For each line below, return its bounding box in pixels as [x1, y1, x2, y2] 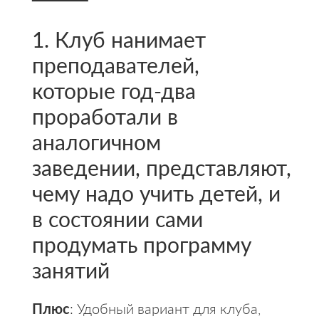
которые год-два [31, 75, 196, 105]
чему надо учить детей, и [31, 177, 281, 208]
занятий [31, 254, 110, 285]
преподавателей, [31, 49, 199, 80]
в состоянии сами [31, 203, 203, 234]
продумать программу [31, 229, 251, 259]
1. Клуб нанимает [31, 23, 206, 54]
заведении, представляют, [31, 152, 291, 182]
